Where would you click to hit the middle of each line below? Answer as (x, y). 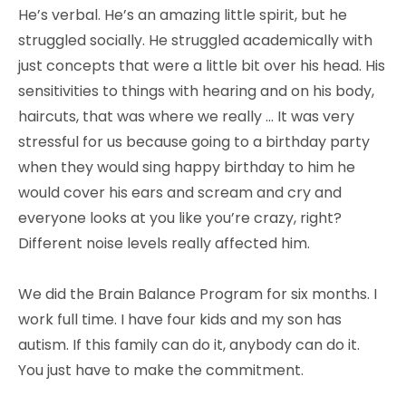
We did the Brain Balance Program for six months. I (198, 294)
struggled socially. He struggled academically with (195, 40)
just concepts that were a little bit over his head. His (202, 65)
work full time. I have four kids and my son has (180, 319)
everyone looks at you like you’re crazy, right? (180, 217)
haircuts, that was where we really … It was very (186, 116)
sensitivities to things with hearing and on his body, (196, 91)
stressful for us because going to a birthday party (194, 141)
